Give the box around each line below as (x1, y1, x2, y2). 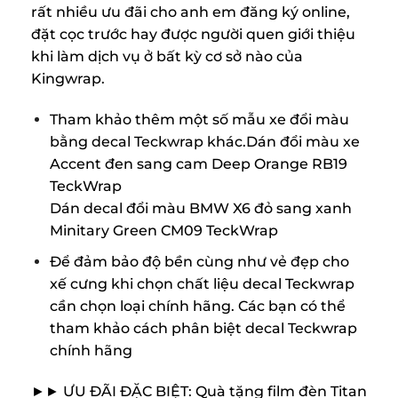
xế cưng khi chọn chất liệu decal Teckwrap (49, 275, 354, 292)
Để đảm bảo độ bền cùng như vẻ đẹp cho (49, 252, 349, 270)
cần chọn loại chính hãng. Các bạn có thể (49, 297, 346, 314)
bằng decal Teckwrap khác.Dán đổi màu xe (49, 133, 360, 151)
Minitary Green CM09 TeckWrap (49, 222, 278, 240)
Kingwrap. (31, 70, 105, 88)
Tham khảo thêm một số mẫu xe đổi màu (49, 111, 349, 129)
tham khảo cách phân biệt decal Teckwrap (49, 319, 357, 337)
